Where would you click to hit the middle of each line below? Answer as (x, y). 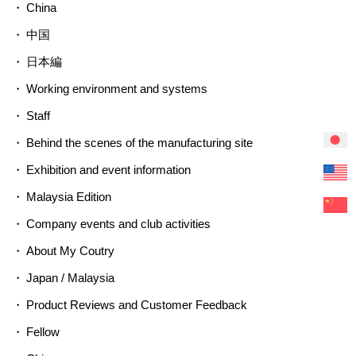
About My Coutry (70, 251)
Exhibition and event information (108, 170)
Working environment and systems (116, 89)
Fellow (43, 332)
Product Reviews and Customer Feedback (136, 305)
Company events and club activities (118, 224)
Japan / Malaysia (70, 278)
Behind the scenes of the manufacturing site (139, 143)
